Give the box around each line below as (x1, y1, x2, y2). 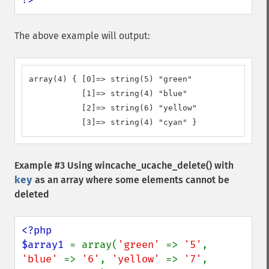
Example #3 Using (14, 160, 95, 171)
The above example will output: (14, 30, 150, 41)
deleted (14, 189, 49, 200)
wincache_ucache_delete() (95, 160, 212, 171)
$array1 (22, 238, 70, 251)
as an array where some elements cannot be (32, 174, 229, 186)
